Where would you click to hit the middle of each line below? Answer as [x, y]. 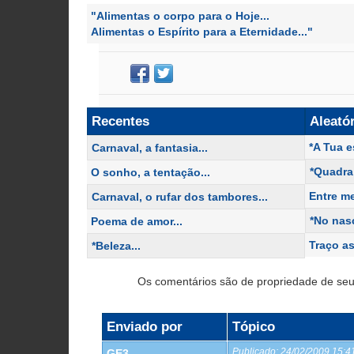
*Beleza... [116, 246]
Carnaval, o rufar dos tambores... [180, 197]
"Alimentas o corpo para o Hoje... [180, 16]
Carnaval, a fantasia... [150, 148]
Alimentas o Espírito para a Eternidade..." [202, 32]
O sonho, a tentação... [151, 173]
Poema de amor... [137, 222]
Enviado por [145, 327]
